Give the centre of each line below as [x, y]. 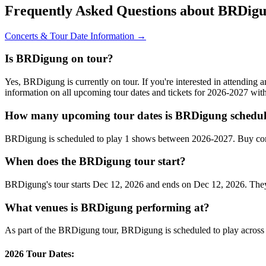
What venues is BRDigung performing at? [107, 207]
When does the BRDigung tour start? [95, 161]
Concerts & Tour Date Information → [75, 36]
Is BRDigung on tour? [59, 59]
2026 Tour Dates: [39, 254]
